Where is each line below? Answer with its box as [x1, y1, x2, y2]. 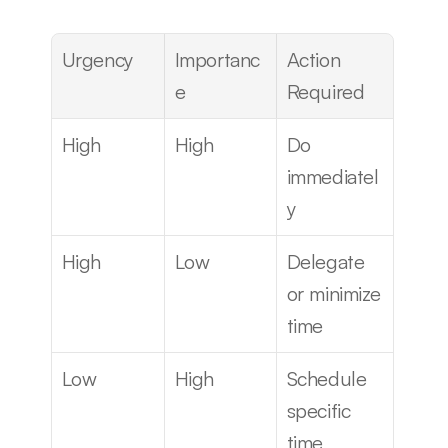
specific [286, 398, 351, 423]
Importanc [174, 47, 260, 72]
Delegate [286, 249, 365, 274]
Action [286, 47, 341, 72]
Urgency [61, 47, 133, 72]
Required [286, 79, 365, 104]
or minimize [286, 281, 382, 306]
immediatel [286, 164, 379, 189]
